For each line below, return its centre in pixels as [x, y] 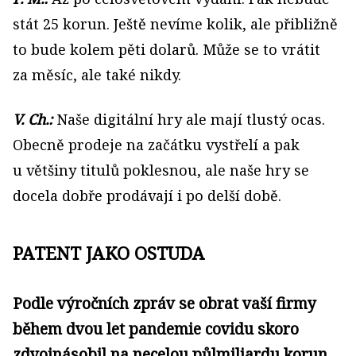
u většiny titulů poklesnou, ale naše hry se [161, 170]
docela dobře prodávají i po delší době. [147, 196]
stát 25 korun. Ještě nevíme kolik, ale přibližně [175, 24]
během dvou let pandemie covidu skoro [156, 329]
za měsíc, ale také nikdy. [97, 75]
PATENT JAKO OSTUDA [109, 253]
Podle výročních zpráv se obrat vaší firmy [164, 304]
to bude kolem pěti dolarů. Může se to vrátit [166, 50]
